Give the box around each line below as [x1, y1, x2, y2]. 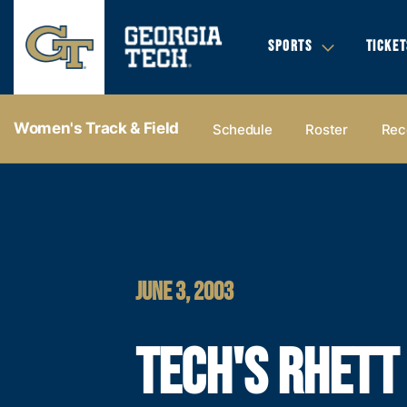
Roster [305, 120, 348, 138]
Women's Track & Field [14, 119, 179, 137]
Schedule [212, 120, 273, 138]
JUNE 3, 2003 [135, 276, 234, 307]
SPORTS [268, 37, 313, 55]
